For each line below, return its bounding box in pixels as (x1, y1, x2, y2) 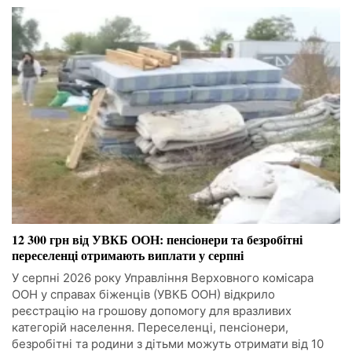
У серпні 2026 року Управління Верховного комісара (12, 270, 313, 286)
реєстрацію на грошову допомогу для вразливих (12, 303, 291, 319)
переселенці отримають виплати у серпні (12, 246, 244, 265)
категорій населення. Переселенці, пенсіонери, (12, 320, 288, 335)
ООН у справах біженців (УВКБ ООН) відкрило (12, 287, 275, 302)
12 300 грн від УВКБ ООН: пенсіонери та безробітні (12, 230, 302, 249)
